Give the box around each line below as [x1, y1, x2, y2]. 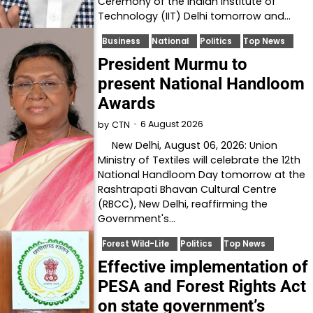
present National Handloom [98, 73, 305, 94]
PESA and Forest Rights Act [98, 276, 307, 296]
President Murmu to [98, 54, 248, 74]
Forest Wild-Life [102, 238, 170, 249]
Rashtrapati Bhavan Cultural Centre [98, 182, 277, 196]
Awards [98, 93, 156, 113]
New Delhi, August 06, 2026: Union [98, 138, 278, 152]
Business [102, 35, 141, 47]
